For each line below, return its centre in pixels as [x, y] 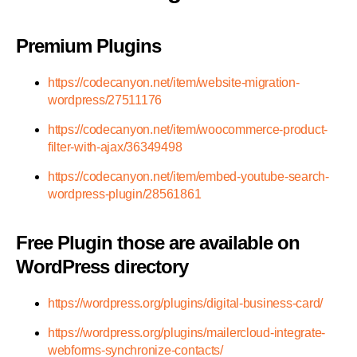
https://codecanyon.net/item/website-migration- [174, 83]
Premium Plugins [89, 46]
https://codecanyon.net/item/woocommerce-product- [188, 130]
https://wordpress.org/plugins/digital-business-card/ [185, 304]
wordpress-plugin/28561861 [125, 194]
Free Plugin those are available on [158, 243]
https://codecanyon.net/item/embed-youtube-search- [188, 177]
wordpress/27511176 [105, 100]
